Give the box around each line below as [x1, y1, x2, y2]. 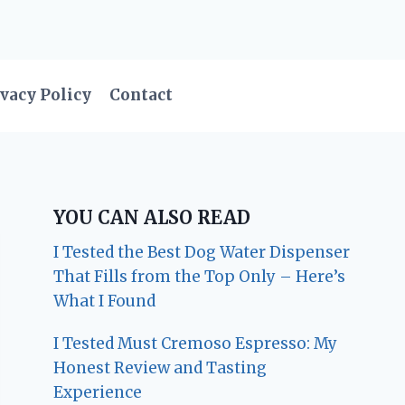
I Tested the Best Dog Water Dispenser [53, 241, 351, 262]
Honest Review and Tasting [53, 357, 268, 378]
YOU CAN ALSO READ [53, 205, 251, 229]
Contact [109, 85, 174, 106]
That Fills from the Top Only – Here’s [53, 266, 346, 287]
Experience [53, 381, 143, 402]
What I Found [53, 290, 156, 311]
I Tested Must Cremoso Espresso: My [53, 333, 338, 353]
